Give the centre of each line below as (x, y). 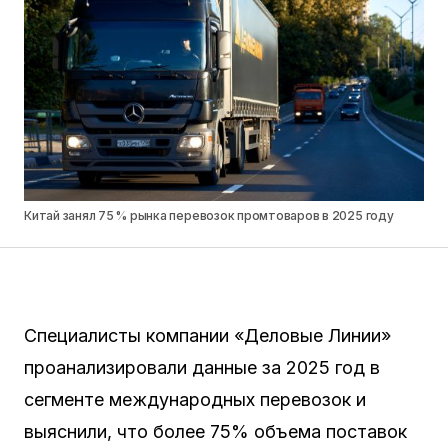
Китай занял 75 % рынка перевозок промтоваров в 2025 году (209, 215)
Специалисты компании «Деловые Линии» (207, 335)
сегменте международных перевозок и (195, 399)
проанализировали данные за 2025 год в (202, 367)
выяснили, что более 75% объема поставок (215, 431)
